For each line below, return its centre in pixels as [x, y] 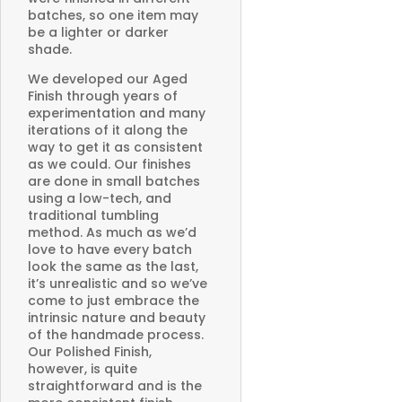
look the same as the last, [113, 267]
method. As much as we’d [112, 233]
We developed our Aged [108, 79]
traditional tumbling [93, 216]
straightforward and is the [115, 386]
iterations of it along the [108, 131]
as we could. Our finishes [109, 165]
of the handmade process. [116, 335]
